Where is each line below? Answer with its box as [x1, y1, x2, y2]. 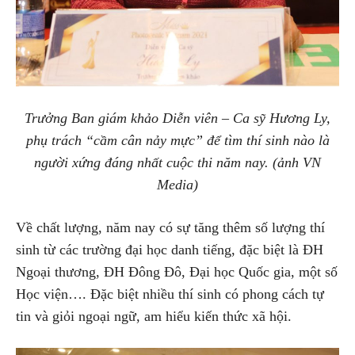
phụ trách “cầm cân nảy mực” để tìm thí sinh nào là [25, 132, 330, 149]
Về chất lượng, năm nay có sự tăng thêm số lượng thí [16, 219, 325, 236]
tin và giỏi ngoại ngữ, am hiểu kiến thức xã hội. [16, 308, 292, 325]
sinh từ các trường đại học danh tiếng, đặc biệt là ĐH [16, 242, 323, 258]
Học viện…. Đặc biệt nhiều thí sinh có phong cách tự [16, 286, 324, 303]
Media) [157, 177, 198, 193]
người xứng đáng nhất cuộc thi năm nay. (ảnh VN [34, 155, 321, 171]
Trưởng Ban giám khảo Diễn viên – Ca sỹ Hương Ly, [25, 110, 330, 127]
